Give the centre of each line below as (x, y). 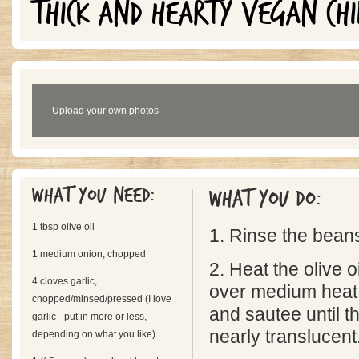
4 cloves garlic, (65, 281)
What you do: (268, 199)
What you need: (97, 196)
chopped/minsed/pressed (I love (102, 299)
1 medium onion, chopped (89, 254)
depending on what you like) (94, 334)
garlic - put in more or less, (89, 317)
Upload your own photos (105, 111)
